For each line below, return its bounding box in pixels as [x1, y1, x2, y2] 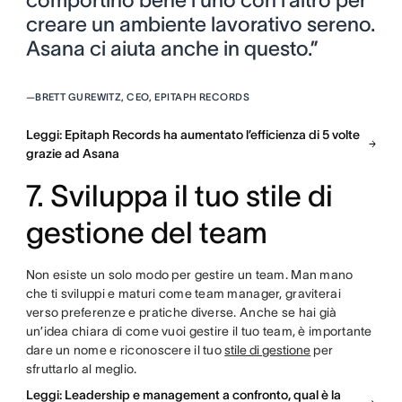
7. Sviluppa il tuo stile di [25, 179, 333, 213]
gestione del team [25, 215, 267, 249]
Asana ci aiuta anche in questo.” [25, 36, 319, 60]
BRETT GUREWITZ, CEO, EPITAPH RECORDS [35, 91, 249, 102]
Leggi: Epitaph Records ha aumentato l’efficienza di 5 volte [25, 127, 360, 142]
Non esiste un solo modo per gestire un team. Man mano [25, 267, 354, 282]
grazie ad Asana [25, 145, 119, 161]
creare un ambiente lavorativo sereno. [25, 12, 375, 36]
